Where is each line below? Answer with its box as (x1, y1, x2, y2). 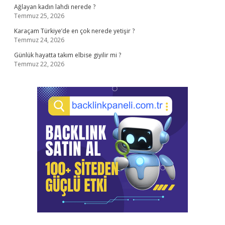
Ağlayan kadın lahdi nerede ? (14, 3, 95, 11)
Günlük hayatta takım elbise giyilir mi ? (14, 51, 121, 59)
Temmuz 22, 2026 (14, 60, 64, 68)
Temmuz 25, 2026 (14, 12, 64, 20)
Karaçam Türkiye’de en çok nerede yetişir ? (14, 27, 135, 35)
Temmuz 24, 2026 (14, 36, 64, 44)
